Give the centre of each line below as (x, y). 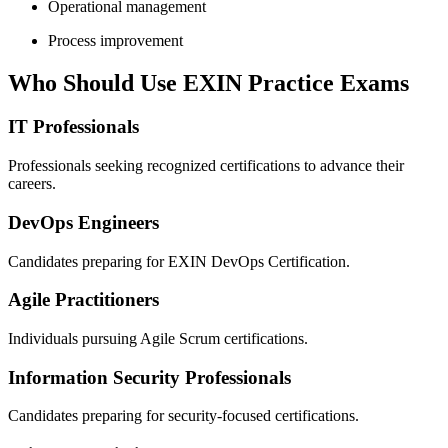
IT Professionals (73, 127)
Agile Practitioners (83, 300)
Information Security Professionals (149, 377)
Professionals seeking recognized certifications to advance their (206, 166)
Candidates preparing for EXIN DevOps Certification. (179, 261)
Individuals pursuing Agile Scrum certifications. (158, 339)
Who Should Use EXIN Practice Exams (208, 82)
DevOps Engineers (83, 222)
